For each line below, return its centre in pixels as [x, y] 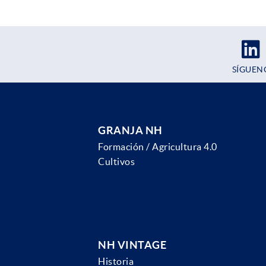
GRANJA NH [130, 131]
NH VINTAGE [132, 245]
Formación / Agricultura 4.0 [158, 147]
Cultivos [117, 162]
